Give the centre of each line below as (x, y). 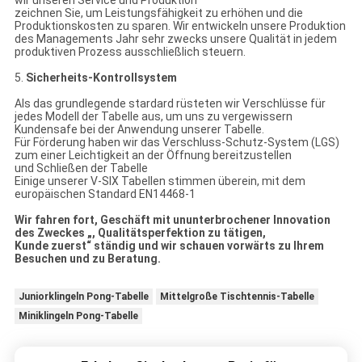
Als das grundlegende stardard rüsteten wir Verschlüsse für (170, 104)
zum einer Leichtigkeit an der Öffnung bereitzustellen (153, 156)
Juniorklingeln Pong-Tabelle (83, 297)
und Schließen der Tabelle (81, 168)
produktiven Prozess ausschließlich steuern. (130, 52)
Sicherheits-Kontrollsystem (101, 78)
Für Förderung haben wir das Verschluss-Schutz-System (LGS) (177, 143)
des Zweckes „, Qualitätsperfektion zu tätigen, (140, 233)
